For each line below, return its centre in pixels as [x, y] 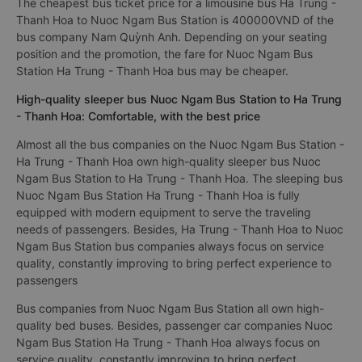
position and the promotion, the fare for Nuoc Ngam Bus [164, 54]
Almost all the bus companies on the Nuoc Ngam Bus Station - [180, 144]
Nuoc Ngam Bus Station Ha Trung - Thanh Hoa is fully [158, 195]
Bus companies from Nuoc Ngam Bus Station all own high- [170, 308]
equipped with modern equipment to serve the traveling [164, 212]
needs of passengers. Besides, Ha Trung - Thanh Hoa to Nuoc [180, 229]
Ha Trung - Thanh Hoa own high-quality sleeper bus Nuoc [168, 161]
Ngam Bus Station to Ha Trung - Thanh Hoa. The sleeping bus [179, 178]
